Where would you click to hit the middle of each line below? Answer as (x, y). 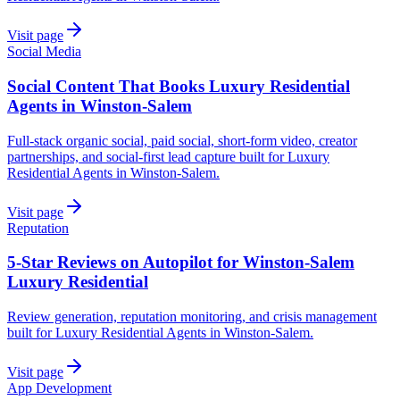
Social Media (44, 52)
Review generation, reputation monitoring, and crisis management (192, 316)
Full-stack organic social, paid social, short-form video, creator (182, 140)
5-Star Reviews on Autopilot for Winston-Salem (181, 262)
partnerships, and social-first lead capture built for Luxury (168, 156)
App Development (59, 387)
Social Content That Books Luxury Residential (179, 86)
